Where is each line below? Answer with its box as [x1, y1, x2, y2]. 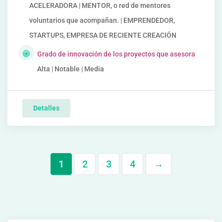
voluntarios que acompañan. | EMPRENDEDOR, [29, 16, 175, 24]
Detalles [33, 104, 59, 112]
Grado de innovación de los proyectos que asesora [37, 50, 195, 58]
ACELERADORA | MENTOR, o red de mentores [29, 1, 170, 9]
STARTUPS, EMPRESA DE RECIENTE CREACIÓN [29, 31, 176, 39]
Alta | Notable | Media [37, 65, 104, 73]
